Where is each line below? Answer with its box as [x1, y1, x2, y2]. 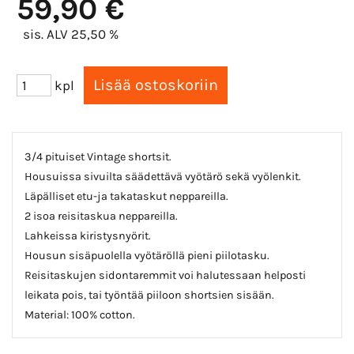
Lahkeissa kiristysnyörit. [24, 228, 151, 243]
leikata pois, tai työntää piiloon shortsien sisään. [24, 288, 274, 302]
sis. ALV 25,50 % [22, 25, 119, 42]
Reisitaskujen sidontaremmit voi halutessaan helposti [24, 268, 306, 282]
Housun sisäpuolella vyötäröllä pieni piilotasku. [24, 248, 269, 262]
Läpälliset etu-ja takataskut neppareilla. [24, 189, 228, 203]
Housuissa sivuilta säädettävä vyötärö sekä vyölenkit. [24, 169, 301, 183]
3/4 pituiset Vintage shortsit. [24, 149, 171, 164]
